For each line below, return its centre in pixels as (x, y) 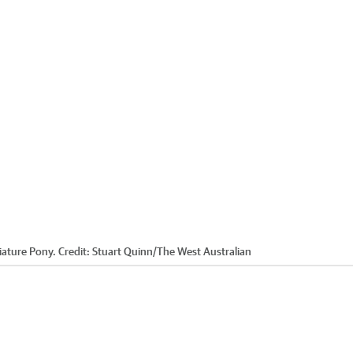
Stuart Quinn (123, 251)
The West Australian (204, 251)
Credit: (74, 251)
